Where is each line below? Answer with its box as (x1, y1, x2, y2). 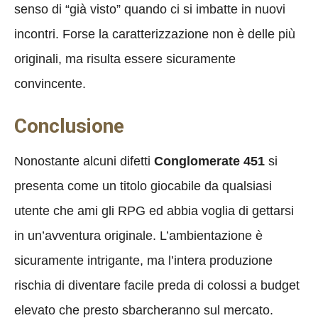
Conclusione (14, 114, 124, 138)
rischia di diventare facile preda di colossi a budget (14, 278, 300, 292)
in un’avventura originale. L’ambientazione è (14, 228, 263, 243)
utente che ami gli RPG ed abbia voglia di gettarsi (14, 203, 294, 218)
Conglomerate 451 (154, 153, 265, 168)
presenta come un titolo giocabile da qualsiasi (14, 178, 272, 193)
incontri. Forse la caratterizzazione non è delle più (14, 26, 295, 41)
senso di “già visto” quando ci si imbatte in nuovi (14, 1, 285, 16)
